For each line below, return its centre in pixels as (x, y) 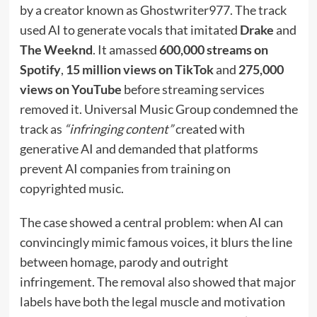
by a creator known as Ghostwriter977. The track (153, 10)
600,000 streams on (213, 50)
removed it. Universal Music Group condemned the (158, 109)
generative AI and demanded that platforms (139, 149)
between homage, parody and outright (124, 262)
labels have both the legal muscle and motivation (152, 302)
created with (209, 129)
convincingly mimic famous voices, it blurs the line (156, 242)
